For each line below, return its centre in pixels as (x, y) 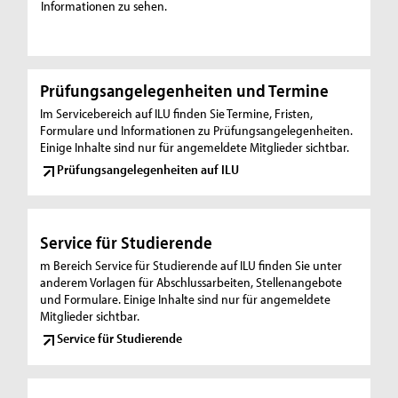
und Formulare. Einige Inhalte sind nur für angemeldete (186, 299)
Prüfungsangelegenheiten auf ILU (148, 169)
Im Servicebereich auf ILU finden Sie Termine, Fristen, (177, 113)
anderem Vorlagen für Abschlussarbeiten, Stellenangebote (191, 283)
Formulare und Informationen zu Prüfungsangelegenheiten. (197, 130)
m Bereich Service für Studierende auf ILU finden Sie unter (191, 266)
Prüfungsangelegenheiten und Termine (185, 90)
